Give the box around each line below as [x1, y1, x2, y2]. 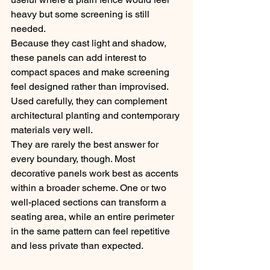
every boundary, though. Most [11, 153, 137, 165]
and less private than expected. [11, 240, 143, 251]
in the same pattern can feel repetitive [11, 225, 172, 237]
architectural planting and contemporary [11, 110, 182, 121]
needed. [11, 23, 46, 34]
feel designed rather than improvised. [11, 81, 171, 92]
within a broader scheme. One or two [11, 182, 169, 193]
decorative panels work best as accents [11, 168, 181, 179]
